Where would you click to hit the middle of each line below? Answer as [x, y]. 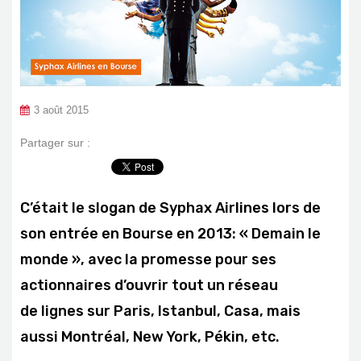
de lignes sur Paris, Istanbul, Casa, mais [160, 311]
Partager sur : [55, 143]
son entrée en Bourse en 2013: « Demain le [170, 234]
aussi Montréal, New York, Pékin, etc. [150, 337]
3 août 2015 [61, 111]
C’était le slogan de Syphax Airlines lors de [170, 208]
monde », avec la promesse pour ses [148, 260]
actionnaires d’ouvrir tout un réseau [149, 286]
